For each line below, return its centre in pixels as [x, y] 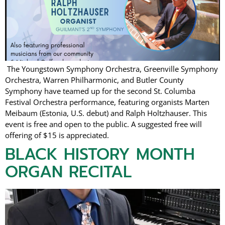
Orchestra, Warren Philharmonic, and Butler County [94, 80]
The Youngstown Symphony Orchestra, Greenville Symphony [111, 69]
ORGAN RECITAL [68, 172]
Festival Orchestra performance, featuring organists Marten [107, 102]
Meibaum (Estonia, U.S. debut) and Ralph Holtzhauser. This [106, 113]
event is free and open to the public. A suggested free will [103, 124]
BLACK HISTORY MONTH [100, 155]
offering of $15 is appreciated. [57, 135]
